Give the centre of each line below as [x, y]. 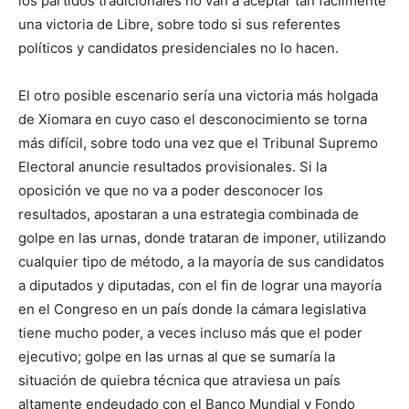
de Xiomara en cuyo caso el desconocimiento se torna [193, 120]
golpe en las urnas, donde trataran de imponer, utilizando [202, 238]
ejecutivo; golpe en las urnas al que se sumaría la [177, 357]
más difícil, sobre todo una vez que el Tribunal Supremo [198, 143]
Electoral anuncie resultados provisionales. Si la [173, 167]
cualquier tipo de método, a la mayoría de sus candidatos [201, 262]
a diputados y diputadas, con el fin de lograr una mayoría [200, 286]
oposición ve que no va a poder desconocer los [171, 191]
